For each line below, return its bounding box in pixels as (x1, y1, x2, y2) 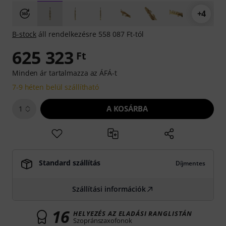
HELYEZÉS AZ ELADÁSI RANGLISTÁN (73, 209, 193, 218)
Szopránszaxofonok (73, 216, 132, 225)
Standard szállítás (39, 158, 100, 167)
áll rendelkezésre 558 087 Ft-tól (36, 29, 144, 39)
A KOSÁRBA (106, 103, 148, 114)
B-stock (12, 29, 36, 39)
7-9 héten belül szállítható (12, 82, 99, 92)
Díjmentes (176, 159, 205, 167)
